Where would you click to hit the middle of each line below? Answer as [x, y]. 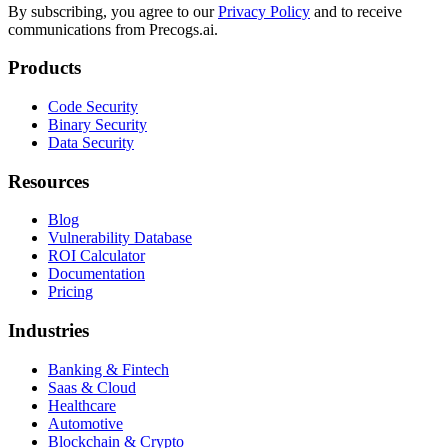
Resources [48, 181]
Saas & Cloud [92, 387]
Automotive [85, 423]
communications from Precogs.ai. [113, 29]
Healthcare [82, 405]
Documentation [96, 274]
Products [44, 68]
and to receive [356, 11]
